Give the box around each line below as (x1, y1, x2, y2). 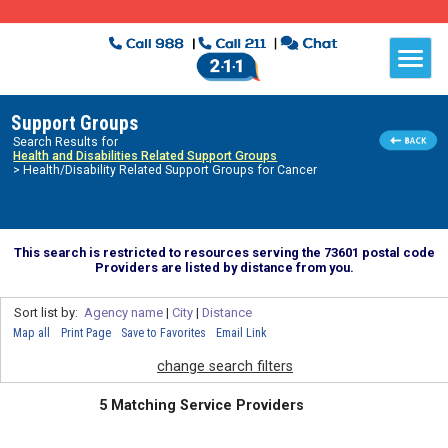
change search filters (157, 357, 293, 375)
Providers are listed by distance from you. (94, 259, 354, 275)
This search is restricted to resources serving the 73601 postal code (13, 244, 435, 260)
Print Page (60, 325, 111, 340)
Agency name (83, 304, 163, 320)
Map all (13, 325, 51, 340)
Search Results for (13, 135, 119, 150)
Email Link (216, 325, 268, 340)
